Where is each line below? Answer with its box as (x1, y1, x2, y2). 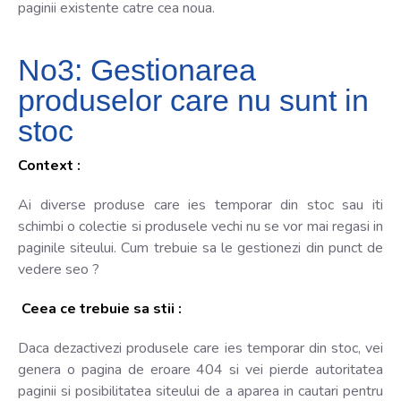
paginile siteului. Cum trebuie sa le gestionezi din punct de (18, 237, 383, 258)
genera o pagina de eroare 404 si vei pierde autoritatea (18, 359, 383, 380)
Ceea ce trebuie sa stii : (18, 298, 182, 319)
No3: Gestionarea (18, 52, 256, 87)
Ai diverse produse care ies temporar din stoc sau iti (18, 194, 383, 215)
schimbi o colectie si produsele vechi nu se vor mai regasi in (18, 216, 383, 236)
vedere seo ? (18, 259, 99, 279)
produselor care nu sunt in (18, 82, 369, 117)
